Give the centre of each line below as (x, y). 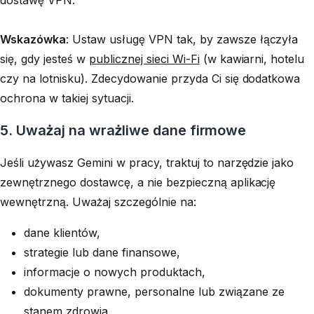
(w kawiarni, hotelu (252, 59)
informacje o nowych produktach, (115, 272)
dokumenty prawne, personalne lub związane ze (154, 291)
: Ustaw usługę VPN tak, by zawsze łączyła (182, 39)
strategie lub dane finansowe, (102, 252)
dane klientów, (62, 232)
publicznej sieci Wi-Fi (144, 59)
